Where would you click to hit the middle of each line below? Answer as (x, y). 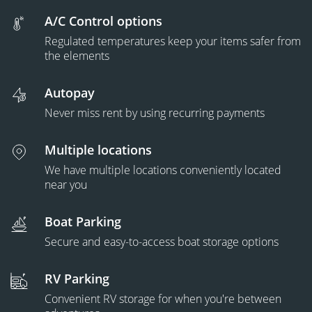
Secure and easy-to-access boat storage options (162, 242)
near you (66, 185)
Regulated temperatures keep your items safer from (173, 41)
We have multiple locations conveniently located (163, 170)
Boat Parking (83, 221)
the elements (77, 56)
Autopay (70, 93)
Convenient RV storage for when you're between (163, 299)
